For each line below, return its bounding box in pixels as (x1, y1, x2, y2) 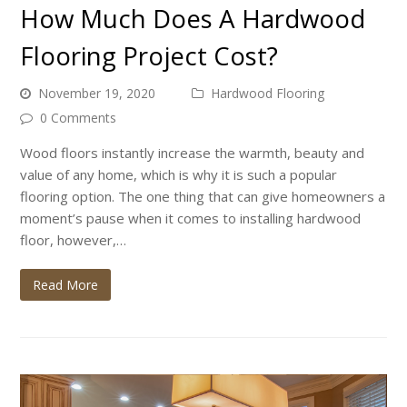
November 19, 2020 (38, 84, 156, 102)
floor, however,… (20, 230, 127, 249)
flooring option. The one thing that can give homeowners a (20, 186, 386, 205)
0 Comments (40, 108, 117, 126)
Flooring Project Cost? (20, 37, 279, 73)
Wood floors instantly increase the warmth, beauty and (20, 143, 365, 162)
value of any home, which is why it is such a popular (20, 164, 338, 184)
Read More (33, 275, 99, 293)
